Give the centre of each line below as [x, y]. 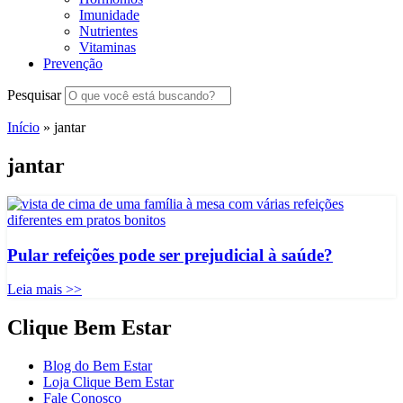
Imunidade [109, 15]
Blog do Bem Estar [98, 366]
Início [23, 127]
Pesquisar [34, 95]
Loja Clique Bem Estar [108, 382]
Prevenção [73, 63]
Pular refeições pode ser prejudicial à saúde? [170, 255]
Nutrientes [108, 31]
